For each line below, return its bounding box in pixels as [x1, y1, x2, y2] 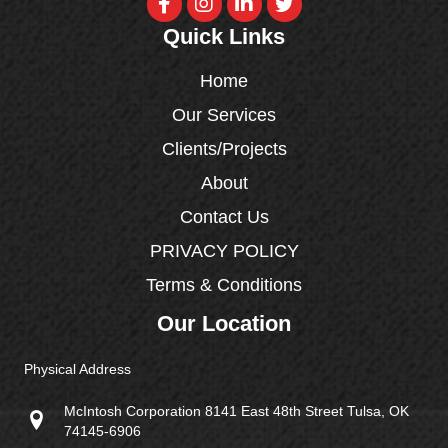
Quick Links [163, 23, 285, 49]
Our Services [172, 104, 276, 125]
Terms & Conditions [146, 274, 302, 295]
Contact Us [179, 206, 269, 227]
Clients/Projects [161, 138, 287, 159]
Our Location [157, 310, 291, 336]
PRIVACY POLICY [149, 240, 299, 261]
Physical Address [24, 360, 131, 377]
